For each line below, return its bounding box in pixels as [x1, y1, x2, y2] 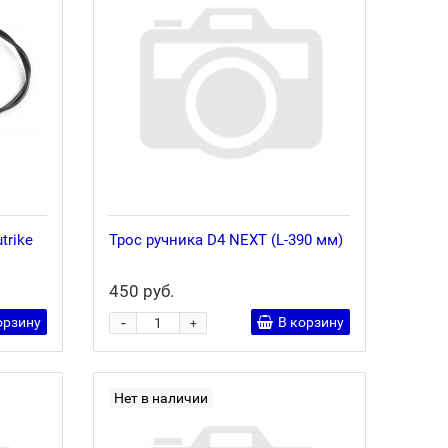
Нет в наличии [114, 390, 209, 406]
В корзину [277, 314, 344, 330]
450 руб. [109, 281, 175, 301]
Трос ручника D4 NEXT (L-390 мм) [109, 231, 344, 249]
